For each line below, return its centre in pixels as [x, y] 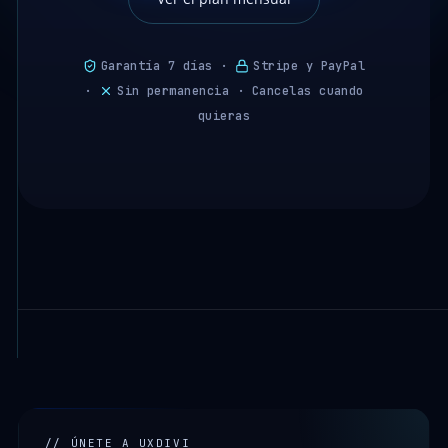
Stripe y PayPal [309, 66]
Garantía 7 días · [168, 66]
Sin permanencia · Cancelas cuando [240, 91]
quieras [224, 116]
